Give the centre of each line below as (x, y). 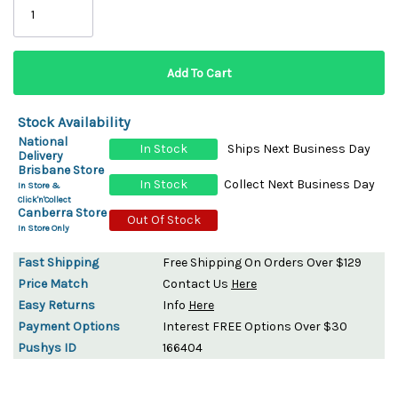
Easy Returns (56, 305)
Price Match (53, 283)
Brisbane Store (61, 170)
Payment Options (69, 326)
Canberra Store (62, 212)
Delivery (40, 155)
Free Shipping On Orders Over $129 (262, 262)
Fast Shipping (58, 262)
